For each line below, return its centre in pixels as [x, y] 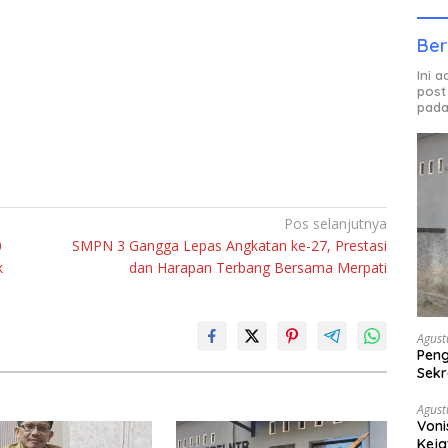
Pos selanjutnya [336, 224]
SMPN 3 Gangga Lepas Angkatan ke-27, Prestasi [230, 246]
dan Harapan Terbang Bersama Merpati [258, 268]
